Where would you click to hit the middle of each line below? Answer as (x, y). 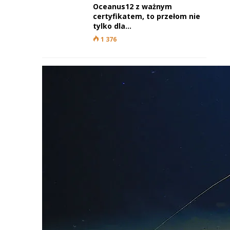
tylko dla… (112, 26)
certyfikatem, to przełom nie (147, 16)
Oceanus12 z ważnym (132, 6)
